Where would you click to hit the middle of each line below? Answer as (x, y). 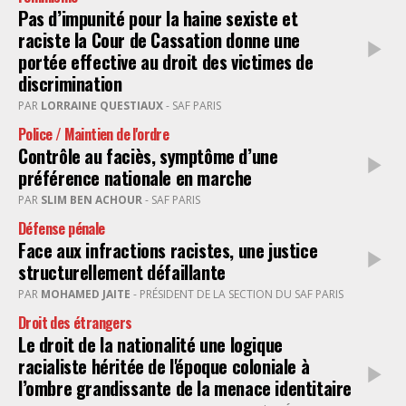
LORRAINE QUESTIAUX (102, 106)
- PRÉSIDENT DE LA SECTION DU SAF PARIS (238, 294)
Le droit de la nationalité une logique (150, 344)
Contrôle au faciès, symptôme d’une (148, 156)
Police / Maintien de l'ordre (94, 134)
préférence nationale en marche (135, 178)
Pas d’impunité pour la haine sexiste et (158, 18)
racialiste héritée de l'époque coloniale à (164, 366)
